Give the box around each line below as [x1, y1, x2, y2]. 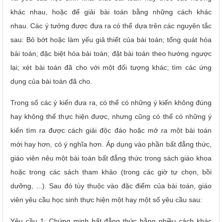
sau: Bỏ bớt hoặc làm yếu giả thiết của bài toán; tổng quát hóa [10, 35, 212, 44]
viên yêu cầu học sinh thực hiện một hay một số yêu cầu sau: [10, 195, 202, 204]
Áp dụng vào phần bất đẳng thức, [106, 140, 212, 148]
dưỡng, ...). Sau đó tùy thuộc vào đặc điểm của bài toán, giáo [10, 181, 212, 190]
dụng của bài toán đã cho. [10, 77, 92, 85]
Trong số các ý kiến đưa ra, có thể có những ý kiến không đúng [10, 98, 212, 107]
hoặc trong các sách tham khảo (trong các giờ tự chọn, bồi [10, 167, 212, 176]
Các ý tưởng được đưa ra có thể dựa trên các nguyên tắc [30, 21, 212, 30]
